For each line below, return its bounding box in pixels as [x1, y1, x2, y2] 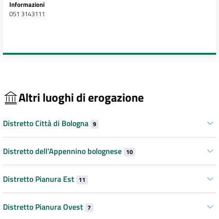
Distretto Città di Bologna [3, 117, 90, 129]
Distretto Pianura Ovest [3, 200, 85, 213]
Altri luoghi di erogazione [19, 88, 144, 107]
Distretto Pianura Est [3, 173, 76, 185]
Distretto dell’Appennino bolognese [3, 145, 124, 157]
